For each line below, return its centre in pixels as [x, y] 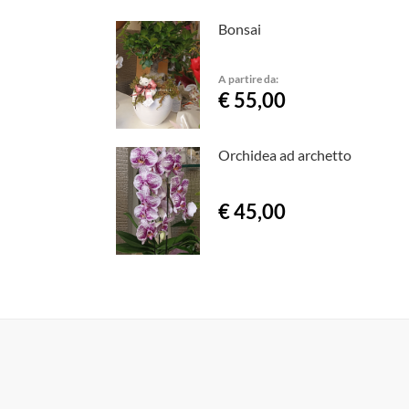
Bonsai [239, 28]
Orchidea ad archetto [284, 154]
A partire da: [248, 78]
